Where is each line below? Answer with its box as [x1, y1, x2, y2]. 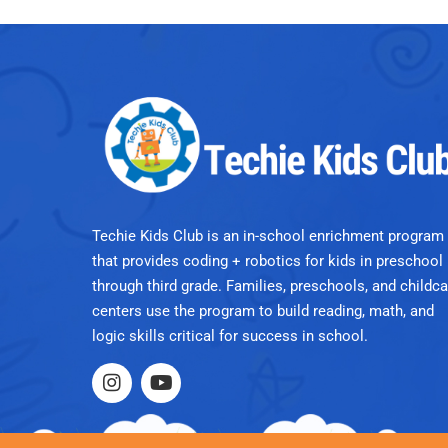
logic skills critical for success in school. [92, 326, 368, 345]
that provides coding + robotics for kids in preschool [92, 251, 443, 270]
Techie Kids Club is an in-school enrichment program [92, 226, 444, 245]
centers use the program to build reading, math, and [92, 301, 434, 320]
